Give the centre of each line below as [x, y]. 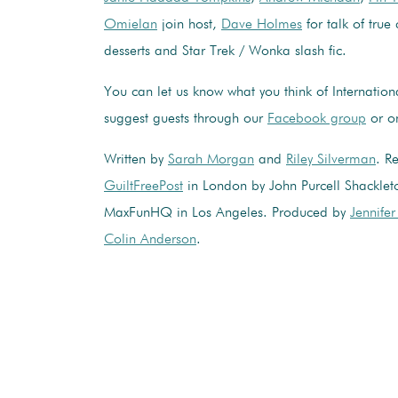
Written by [136, 159]
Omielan [131, 24]
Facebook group [317, 119]
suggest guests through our [186, 119]
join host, [189, 24]
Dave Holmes [262, 24]
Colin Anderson [150, 239]
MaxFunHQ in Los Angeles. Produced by [227, 213]
